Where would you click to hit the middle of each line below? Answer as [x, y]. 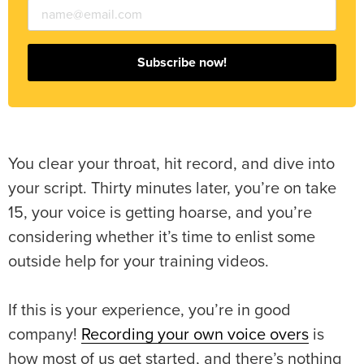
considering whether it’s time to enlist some [162, 238]
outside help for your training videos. [141, 262]
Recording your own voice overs [195, 335]
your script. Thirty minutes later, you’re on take [172, 189]
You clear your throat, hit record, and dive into [171, 165]
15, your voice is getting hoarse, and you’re [160, 213]
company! [45, 335]
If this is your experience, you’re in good [149, 311]
